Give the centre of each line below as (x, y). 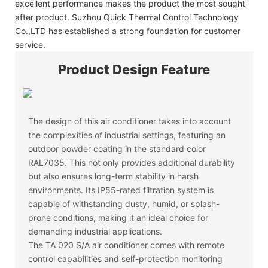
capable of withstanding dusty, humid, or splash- (124, 203)
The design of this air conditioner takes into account (130, 121)
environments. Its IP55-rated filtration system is (121, 190)
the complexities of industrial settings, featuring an (127, 135)
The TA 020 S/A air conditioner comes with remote (127, 245)
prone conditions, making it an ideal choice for (118, 217)
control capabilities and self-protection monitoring (126, 258)
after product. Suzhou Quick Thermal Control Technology (127, 17)
